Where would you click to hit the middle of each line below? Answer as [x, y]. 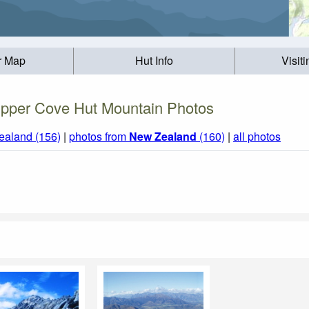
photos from [99, 137]
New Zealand [163, 137]
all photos [257, 137]
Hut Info [154, 61]
